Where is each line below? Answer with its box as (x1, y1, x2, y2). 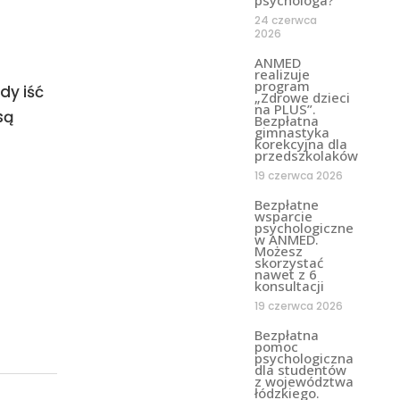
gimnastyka (254, 122, 329, 141)
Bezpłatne (254, 195, 319, 213)
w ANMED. (254, 229, 319, 248)
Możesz (254, 241, 303, 260)
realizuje (254, 64, 310, 83)
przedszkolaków (254, 146, 358, 164)
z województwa (254, 371, 354, 390)
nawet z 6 (254, 264, 317, 283)
